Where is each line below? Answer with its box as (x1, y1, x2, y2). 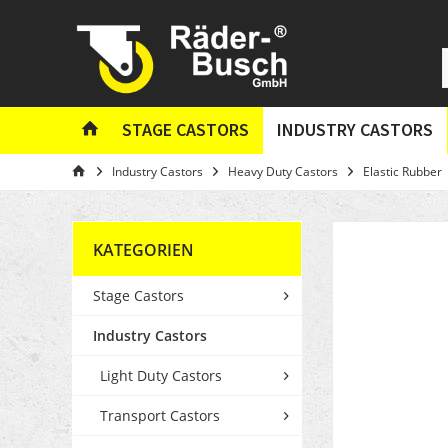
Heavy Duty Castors (228, 163, 338, 181)
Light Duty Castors (100, 366, 222, 386)
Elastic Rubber (363, 163, 442, 181)
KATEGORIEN (93, 239, 194, 262)
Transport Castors (100, 406, 220, 426)
